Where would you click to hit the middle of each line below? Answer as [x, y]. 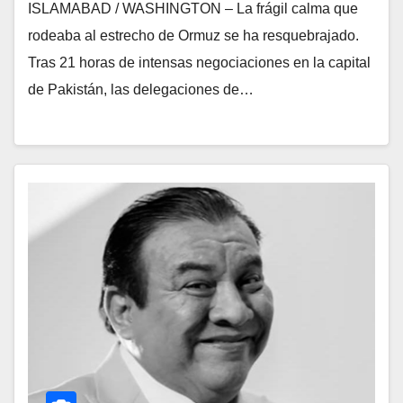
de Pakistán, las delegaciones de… [141, 90]
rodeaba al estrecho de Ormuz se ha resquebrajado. [193, 36]
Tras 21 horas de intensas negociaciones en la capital [199, 63]
